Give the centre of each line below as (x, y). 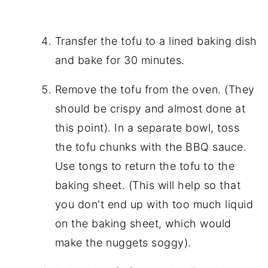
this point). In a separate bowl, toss (147, 128)
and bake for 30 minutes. (120, 60)
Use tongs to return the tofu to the (145, 166)
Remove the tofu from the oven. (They (155, 90)
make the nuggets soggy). (123, 243)
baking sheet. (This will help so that (148, 185)
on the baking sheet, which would (143, 224)
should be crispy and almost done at (150, 109)
